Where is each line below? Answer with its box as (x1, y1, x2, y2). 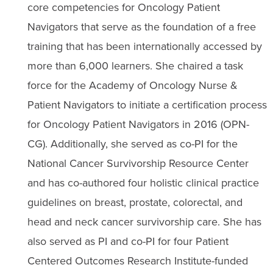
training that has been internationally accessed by (27, 38, 262, 54)
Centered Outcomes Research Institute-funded (27, 252, 248, 269)
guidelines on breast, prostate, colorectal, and (27, 194, 243, 210)
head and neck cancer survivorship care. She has (27, 213, 261, 230)
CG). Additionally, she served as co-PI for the (27, 135, 238, 152)
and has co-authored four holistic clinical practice (27, 174, 259, 191)
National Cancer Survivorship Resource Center (27, 155, 249, 171)
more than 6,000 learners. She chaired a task (27, 57, 243, 74)
